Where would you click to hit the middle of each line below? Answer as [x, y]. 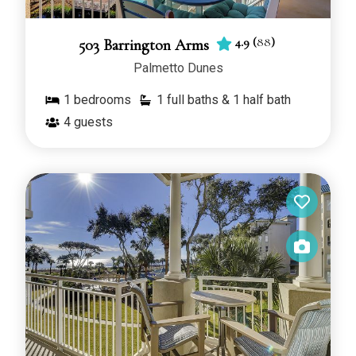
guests [93, 122]
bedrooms [103, 100]
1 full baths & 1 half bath [224, 100]
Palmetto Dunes [178, 68]
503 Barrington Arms [145, 46]
